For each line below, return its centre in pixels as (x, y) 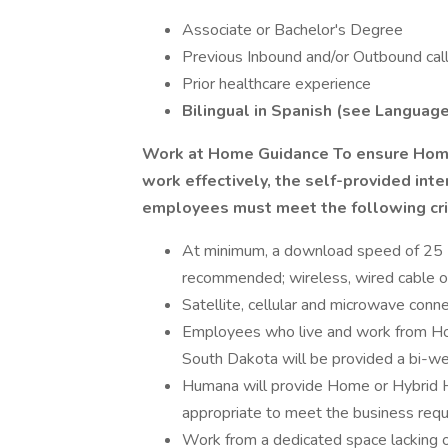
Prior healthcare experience (276, 84)
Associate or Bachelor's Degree (292, 30)
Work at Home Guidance (237, 154)
